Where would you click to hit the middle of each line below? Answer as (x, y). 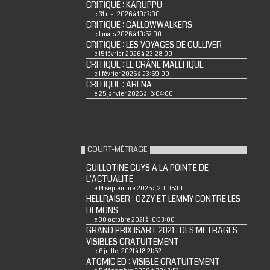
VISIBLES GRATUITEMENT (132, 242)
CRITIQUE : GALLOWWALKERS (139, 25)
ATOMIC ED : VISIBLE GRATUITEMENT (153, 262)
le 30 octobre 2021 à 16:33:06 (133, 220)
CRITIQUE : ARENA (119, 85)
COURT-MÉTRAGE (117, 149)
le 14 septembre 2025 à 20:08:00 (138, 189)
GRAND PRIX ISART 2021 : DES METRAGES (162, 231)
